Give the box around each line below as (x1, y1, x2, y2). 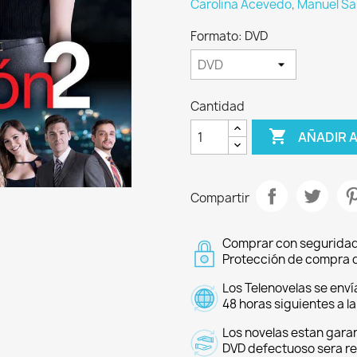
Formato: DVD (190, 28, 268, 45)
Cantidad (190, 98, 245, 115)
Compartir (190, 189, 249, 206)
